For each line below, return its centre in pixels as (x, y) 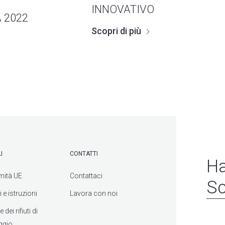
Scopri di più (116, 31)
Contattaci (86, 176)
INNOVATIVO (123, 9)
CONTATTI (84, 153)
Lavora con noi (93, 193)
